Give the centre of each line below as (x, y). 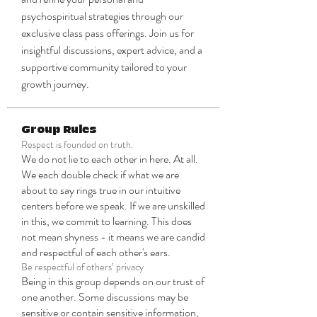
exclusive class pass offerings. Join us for (108, 33)
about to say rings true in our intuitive (101, 190)
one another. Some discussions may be (105, 297)
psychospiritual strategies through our (102, 16)
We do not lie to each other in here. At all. (110, 159)
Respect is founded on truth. (77, 144)
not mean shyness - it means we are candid (113, 237)
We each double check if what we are (100, 174)
